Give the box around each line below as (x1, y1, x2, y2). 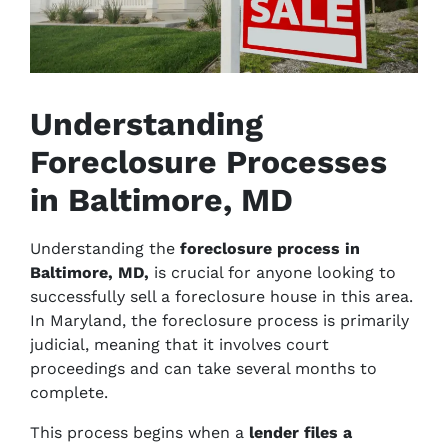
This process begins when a (30, 423, 249, 442)
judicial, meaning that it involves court (30, 335, 329, 354)
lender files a (249, 423, 352, 442)
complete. (30, 383, 108, 402)
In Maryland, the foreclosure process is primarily (30, 311, 409, 330)
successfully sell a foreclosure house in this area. (30, 287, 413, 306)
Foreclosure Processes (30, 143, 387, 181)
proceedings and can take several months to (30, 359, 377, 378)
